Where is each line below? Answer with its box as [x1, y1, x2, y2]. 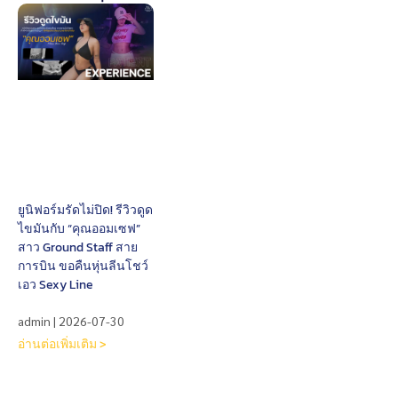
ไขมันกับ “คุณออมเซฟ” [18, 219, 140, 238]
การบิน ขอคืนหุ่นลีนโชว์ [18, 256, 148, 275]
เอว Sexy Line [18, 275, 93, 294]
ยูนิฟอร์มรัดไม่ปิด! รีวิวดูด [18, 200, 153, 219]
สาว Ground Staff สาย [18, 237, 138, 257]
